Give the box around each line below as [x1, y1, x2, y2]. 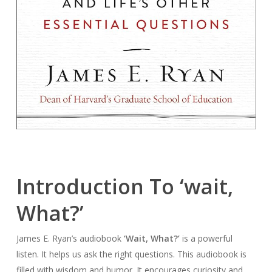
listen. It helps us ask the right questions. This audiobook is [16, 248, 246, 260]
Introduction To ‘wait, [16, 172, 233, 201]
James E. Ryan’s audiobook [16, 233, 124, 245]
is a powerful [179, 233, 233, 245]
